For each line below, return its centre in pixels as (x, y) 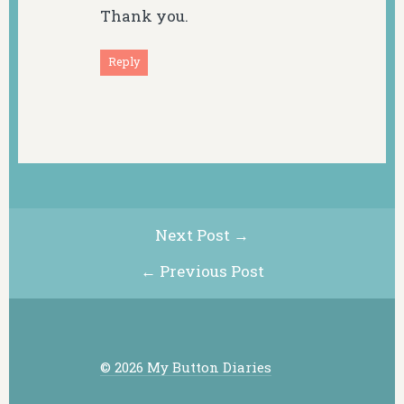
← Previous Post (202, 271)
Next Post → (202, 234)
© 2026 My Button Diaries (185, 367)
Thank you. (144, 16)
